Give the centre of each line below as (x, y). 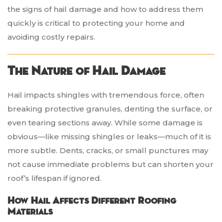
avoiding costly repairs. (51, 37)
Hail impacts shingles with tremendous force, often (106, 95)
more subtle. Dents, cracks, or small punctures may (108, 151)
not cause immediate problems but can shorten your (111, 165)
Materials (30, 212)
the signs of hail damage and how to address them (105, 9)
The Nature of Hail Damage (86, 72)
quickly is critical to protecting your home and (96, 23)
